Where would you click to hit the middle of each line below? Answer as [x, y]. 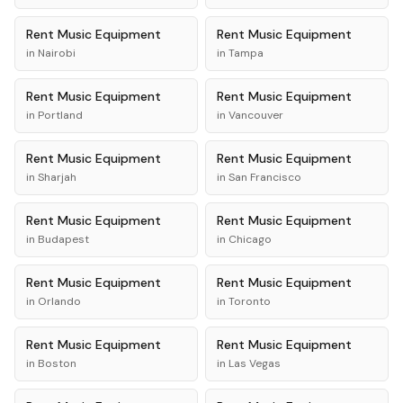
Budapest [63, 239]
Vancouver [256, 115]
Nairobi [57, 53]
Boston [57, 363]
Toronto [250, 301]
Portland [60, 115]
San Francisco [265, 177]
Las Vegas [255, 363]
